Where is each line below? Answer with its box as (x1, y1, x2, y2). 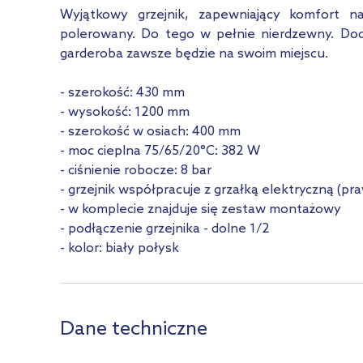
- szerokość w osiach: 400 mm (60, 124, 241, 139)
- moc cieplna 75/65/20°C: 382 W (60, 143, 260, 159)
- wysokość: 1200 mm (60, 105, 190, 120)
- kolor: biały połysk (60, 241, 179, 256)
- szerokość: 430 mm (60, 85, 185, 100)
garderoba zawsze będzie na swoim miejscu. (60, 46, 328, 62)
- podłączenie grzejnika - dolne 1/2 (60, 221, 270, 237)
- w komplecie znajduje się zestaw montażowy (60, 202, 341, 217)
